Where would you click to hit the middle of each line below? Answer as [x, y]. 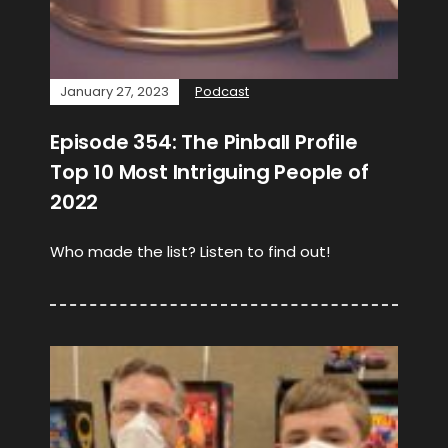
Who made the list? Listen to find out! [190, 251]
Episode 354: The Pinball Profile [204, 142]
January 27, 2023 [114, 91]
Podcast [222, 91]
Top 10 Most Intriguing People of [209, 172]
